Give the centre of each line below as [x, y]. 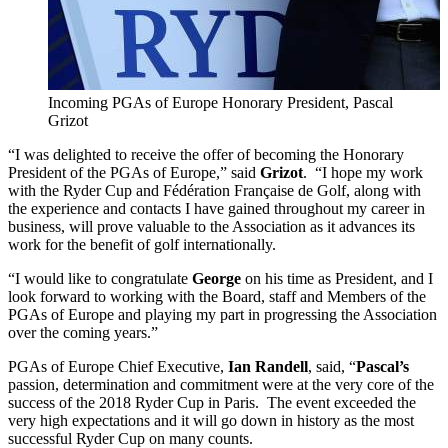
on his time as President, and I [339, 278]
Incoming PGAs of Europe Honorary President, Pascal [220, 102]
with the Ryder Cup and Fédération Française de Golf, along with [214, 190]
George [218, 278]
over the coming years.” [83, 332]
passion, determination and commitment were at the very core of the [221, 384]
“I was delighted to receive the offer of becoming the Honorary [206, 154]
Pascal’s [382, 366]
